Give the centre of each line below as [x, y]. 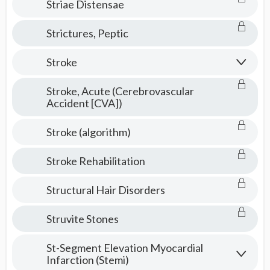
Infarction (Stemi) [87, 260]
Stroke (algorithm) [88, 132]
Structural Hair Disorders [105, 190]
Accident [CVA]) [84, 103]
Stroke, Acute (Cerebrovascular [120, 91]
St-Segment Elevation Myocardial [124, 248]
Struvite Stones [82, 219]
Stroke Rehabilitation [96, 161]
